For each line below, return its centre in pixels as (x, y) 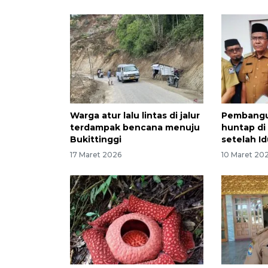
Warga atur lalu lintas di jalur (135, 115)
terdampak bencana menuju (135, 127)
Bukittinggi (96, 139)
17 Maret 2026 (96, 155)
